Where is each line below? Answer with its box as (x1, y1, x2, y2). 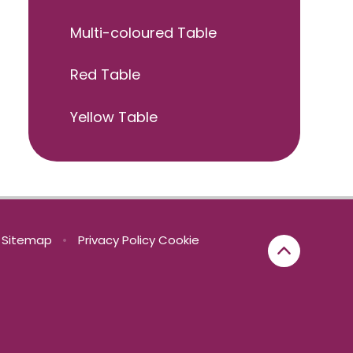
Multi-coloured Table (70, 22, 217, 43)
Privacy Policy (78, 232, 156, 249)
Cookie (158, 232, 200, 249)
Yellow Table (70, 107, 158, 128)
